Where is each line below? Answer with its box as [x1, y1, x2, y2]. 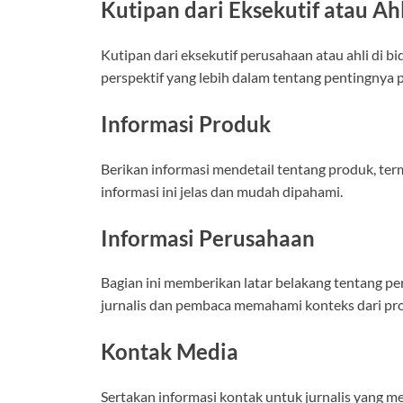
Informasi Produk [101, 110, 271, 137]
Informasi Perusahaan [101, 224, 315, 251]
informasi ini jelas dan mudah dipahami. [101, 182, 343, 200]
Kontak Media [101, 338, 238, 365]
